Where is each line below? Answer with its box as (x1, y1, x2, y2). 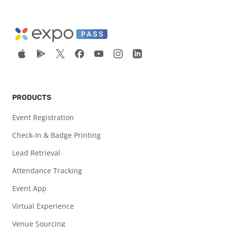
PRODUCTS (12, 93, 51, 102)
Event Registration (12, 112, 74, 123)
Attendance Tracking (12, 166, 82, 176)
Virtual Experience (12, 201, 74, 211)
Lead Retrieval (12, 148, 60, 158)
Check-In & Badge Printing (12, 130, 101, 140)
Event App (12, 183, 47, 194)
